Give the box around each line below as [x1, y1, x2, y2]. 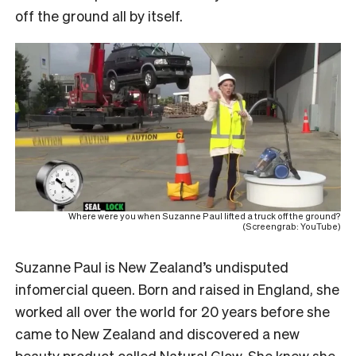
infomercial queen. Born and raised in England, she [15, 280, 339, 299]
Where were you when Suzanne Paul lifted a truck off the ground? [68, 211, 341, 222]
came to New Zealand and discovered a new [15, 324, 300, 343]
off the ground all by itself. [15, 6, 183, 25]
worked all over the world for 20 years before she [15, 302, 330, 321]
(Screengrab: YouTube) [242, 221, 341, 233]
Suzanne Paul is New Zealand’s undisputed [15, 257, 288, 277]
